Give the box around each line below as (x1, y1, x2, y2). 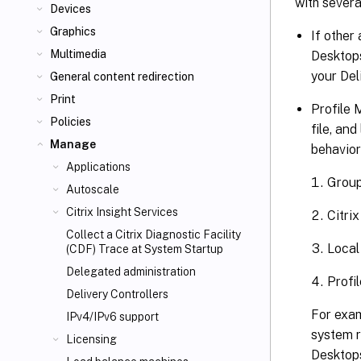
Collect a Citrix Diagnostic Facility (66, 228, 241, 241)
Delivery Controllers (66, 288, 168, 301)
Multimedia (50, 48, 106, 60)
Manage (50, 138, 96, 151)
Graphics (50, 25, 96, 38)
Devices (50, 2, 91, 15)
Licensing (66, 333, 117, 346)
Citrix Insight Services (66, 205, 178, 218)
